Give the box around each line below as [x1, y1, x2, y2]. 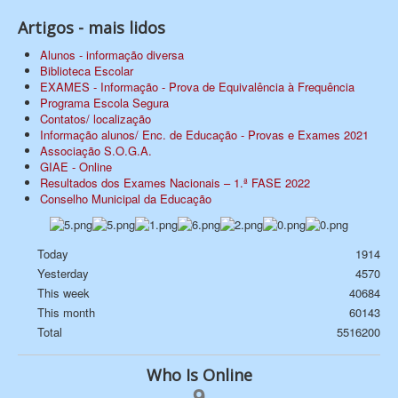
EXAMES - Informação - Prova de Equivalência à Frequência [40, 78, 354, 96]
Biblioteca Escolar [40, 62, 133, 80]
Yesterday [37, 264, 89, 282]
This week [37, 283, 90, 301]
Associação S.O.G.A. [40, 142, 152, 160]
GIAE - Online [40, 158, 112, 176]
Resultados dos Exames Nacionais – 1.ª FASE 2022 [40, 174, 310, 192]
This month [37, 303, 95, 321]
